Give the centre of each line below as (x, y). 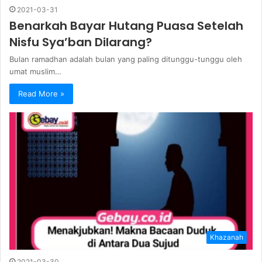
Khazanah (227, 237)
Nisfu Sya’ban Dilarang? (81, 42)
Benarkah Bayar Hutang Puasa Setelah (126, 26)
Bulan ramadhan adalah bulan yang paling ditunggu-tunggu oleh (126, 59)
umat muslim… (35, 72)
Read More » (41, 94)
